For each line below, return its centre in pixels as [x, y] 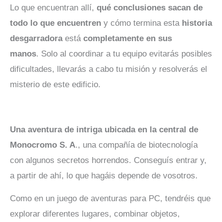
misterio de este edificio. [55, 85]
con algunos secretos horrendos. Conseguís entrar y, [108, 161]
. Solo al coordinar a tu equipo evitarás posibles [124, 54]
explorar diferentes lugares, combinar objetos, [95, 214]
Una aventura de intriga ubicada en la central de [104, 130]
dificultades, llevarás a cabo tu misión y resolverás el [109, 69]
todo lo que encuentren [55, 23]
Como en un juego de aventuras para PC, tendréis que [110, 198]
